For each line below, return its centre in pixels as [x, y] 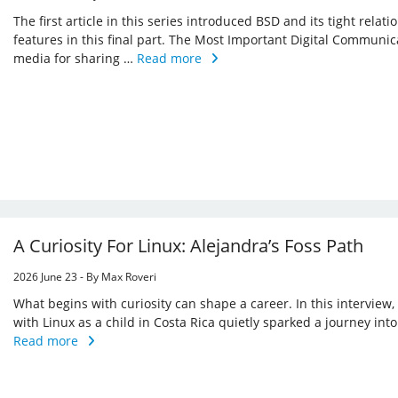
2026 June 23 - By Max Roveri [85, 276]
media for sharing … [76, 58]
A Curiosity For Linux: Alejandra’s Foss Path [189, 245]
